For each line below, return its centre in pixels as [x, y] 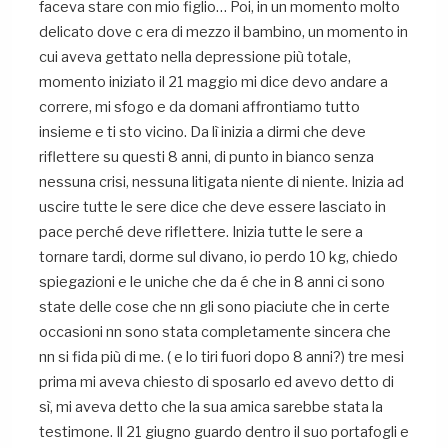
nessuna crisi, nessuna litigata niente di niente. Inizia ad [221, 181]
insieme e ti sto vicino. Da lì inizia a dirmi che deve [202, 131]
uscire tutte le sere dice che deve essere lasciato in [212, 206]
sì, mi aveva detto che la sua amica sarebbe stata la [211, 406]
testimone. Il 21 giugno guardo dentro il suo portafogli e [224, 431]
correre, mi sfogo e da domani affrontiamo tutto [199, 106]
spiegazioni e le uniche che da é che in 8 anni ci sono [212, 281]
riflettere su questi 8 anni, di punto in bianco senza [206, 156]
